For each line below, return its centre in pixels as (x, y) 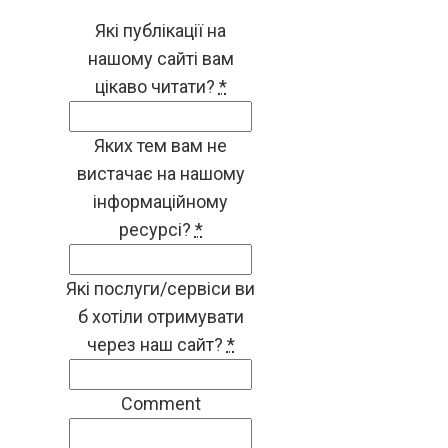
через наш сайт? (154, 344)
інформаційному (161, 201)
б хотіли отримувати (160, 316)
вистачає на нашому (160, 173)
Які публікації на (161, 30)
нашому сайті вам (160, 58)
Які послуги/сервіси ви (161, 288)
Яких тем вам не (161, 145)
